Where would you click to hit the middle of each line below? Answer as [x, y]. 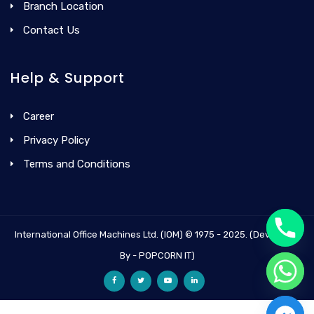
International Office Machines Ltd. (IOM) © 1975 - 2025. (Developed [157, 234]
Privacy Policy [56, 140]
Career [39, 116]
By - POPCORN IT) [157, 255]
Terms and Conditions [77, 164]
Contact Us [52, 30]
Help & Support [68, 77]
